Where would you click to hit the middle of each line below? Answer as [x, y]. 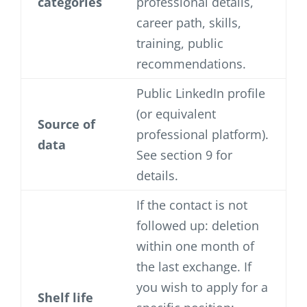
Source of [66, 124]
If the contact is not [192, 205]
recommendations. [191, 64]
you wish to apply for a [202, 287]
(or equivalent [176, 114]
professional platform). [202, 135]
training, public [180, 44]
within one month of [195, 246]
